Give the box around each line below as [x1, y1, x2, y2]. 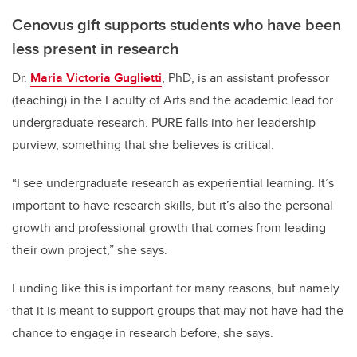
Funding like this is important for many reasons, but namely [12, 279, 339, 298]
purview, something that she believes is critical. [12, 135, 277, 155]
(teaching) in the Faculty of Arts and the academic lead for [12, 91, 333, 110]
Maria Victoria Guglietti [30, 69, 162, 88]
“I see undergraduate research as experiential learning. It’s [12, 174, 334, 193]
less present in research [12, 37, 178, 61]
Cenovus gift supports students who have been [12, 13, 341, 37]
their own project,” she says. [12, 241, 171, 260]
